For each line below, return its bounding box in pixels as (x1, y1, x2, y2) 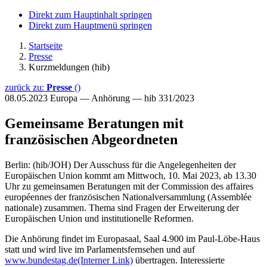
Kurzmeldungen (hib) (29, 62, 110, 72)
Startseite (29, 41, 63, 51)
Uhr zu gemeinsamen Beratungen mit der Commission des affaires (5, 181, 253, 191)
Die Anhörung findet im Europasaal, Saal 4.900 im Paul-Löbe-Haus (5, 233, 260, 244)
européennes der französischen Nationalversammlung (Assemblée (5, 191, 252, 202)
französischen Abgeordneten (5, 131, 178, 147)
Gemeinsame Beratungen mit (5, 115, 184, 131)
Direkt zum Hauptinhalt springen (29, 10, 152, 20)
